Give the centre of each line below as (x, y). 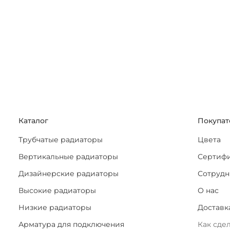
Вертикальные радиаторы (68, 156)
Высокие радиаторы (57, 190)
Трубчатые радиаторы (61, 139)
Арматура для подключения (71, 224)
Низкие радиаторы (55, 207)
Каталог (33, 120)
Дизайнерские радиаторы (69, 173)
